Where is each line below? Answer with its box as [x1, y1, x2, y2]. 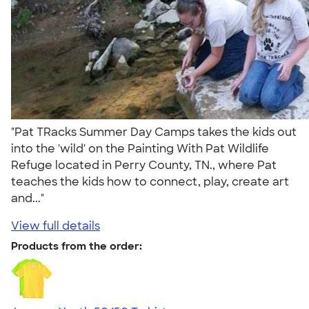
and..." [11, 190, 50, 206]
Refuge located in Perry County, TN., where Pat [11, 157, 277, 172]
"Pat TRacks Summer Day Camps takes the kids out [11, 124, 297, 139]
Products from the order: [11, 239, 142, 253]
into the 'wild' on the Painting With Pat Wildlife [11, 141, 269, 156]
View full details [11, 218, 100, 233]
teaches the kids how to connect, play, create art [11, 174, 289, 189]
